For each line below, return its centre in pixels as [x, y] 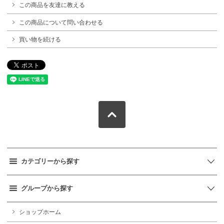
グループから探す [47, 188]
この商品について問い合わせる [61, 22]
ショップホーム [40, 212]
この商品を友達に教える [52, 5]
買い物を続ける [40, 39]
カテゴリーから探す [50, 161]
